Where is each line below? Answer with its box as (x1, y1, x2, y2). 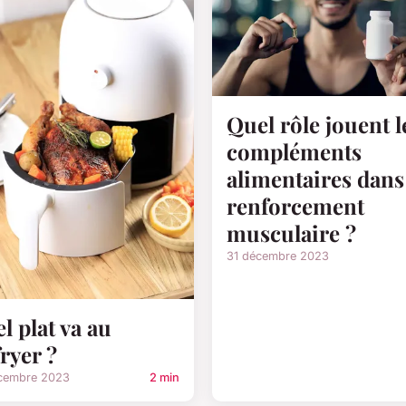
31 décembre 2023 (227, 248, 329, 263)
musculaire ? (227, 217, 356, 247)
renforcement (227, 190, 364, 220)
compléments (227, 136, 362, 166)
